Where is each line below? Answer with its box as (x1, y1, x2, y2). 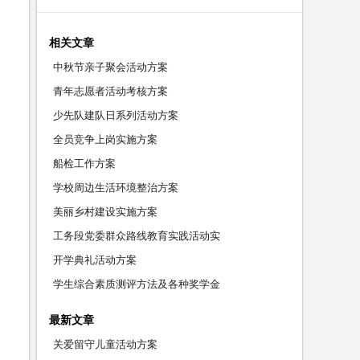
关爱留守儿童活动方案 (53, 338, 157, 350)
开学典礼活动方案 (53, 254, 137, 266)
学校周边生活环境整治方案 (53, 182, 178, 194)
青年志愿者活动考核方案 (53, 85, 168, 97)
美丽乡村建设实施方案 (53, 206, 157, 218)
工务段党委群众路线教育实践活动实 (53, 230, 220, 242)
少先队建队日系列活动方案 (53, 109, 178, 121)
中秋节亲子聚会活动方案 (53, 61, 168, 73)
